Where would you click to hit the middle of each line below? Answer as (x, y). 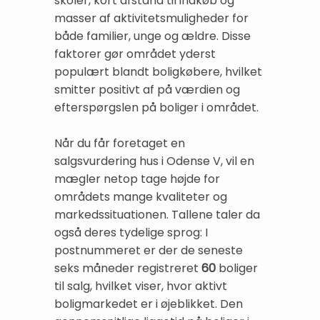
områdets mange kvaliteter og (141, 197)
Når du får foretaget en (120, 144)
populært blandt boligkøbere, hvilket (158, 72)
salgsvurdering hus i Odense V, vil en (154, 161)
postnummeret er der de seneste (149, 251)
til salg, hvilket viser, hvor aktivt (141, 286)
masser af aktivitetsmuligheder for (151, 19)
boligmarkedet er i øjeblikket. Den (149, 304)
